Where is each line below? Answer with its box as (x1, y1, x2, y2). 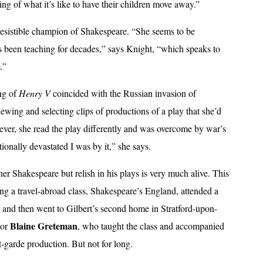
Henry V (19, 87, 50, 100)
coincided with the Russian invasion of (50, 87, 196, 100)
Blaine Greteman (10, 219, 77, 233)
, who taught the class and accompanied (77, 220, 224, 232)
